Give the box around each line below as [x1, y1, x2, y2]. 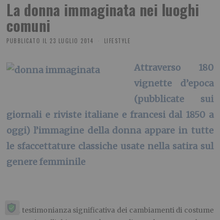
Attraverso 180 [134, 61, 214, 73]
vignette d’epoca [134, 77, 214, 89]
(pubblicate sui [134, 93, 214, 105]
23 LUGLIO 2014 [50, 36, 94, 45]
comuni [6, 14, 51, 36]
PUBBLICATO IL [6, 36, 48, 45]
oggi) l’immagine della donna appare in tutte [6, 124, 214, 136]
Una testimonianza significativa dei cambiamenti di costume [6, 205, 214, 215]
